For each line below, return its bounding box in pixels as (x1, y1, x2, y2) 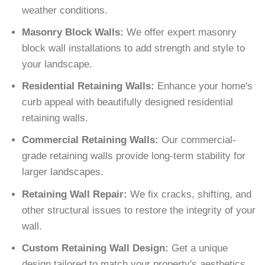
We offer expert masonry (124, 27, 237, 38)
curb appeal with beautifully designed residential (22, 96, 234, 108)
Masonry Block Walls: (22, 27, 124, 38)
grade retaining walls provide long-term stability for (22, 150, 246, 162)
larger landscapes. (22, 166, 104, 178)
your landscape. (22, 59, 93, 70)
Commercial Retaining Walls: (22, 134, 159, 146)
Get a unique (169, 242, 228, 254)
